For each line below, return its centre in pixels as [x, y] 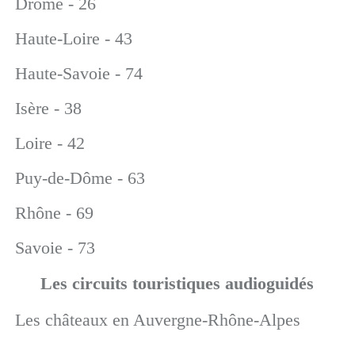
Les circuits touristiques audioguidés [177, 283]
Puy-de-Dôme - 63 [80, 178]
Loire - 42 [50, 143]
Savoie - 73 [55, 248]
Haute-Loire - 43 [73, 38]
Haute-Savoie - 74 [78, 73]
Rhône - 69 [54, 213]
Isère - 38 [48, 108]
